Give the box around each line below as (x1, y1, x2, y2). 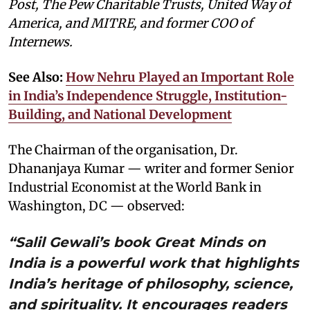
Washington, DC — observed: (8, 197, 185, 214)
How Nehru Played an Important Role (66, 69, 294, 85)
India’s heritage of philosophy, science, (8, 275, 293, 292)
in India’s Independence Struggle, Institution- (8, 87, 287, 104)
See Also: (8, 69, 66, 85)
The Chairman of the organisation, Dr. (8, 141, 238, 158)
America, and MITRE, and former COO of (8, 15, 253, 31)
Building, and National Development (8, 106, 232, 122)
